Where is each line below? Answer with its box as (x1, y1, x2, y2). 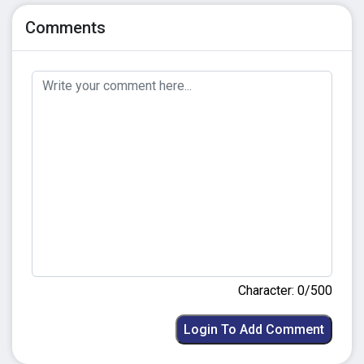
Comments (25, 17, 106, 37)
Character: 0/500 (238, 282, 332, 298)
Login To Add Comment (184, 321, 324, 337)
